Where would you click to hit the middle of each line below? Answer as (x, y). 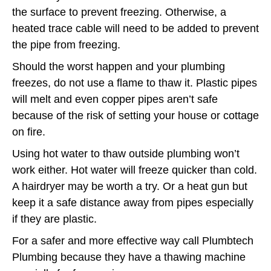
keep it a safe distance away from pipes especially (133, 202)
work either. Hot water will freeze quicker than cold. (135, 170)
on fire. (29, 132)
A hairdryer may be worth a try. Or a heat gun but (130, 186)
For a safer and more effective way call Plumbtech (133, 240)
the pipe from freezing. (66, 44)
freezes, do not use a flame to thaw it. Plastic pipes (135, 83)
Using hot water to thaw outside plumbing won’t (126, 153)
